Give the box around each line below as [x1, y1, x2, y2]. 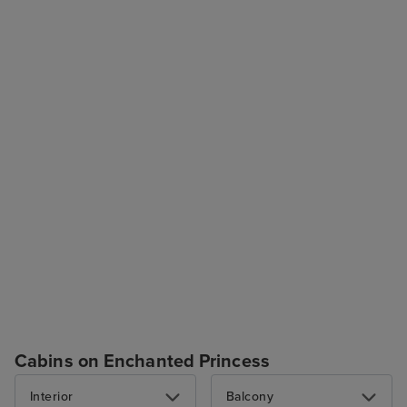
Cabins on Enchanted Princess [15, 350, 270, 372]
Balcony [226, 388, 274, 404]
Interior [30, 388, 74, 404]
